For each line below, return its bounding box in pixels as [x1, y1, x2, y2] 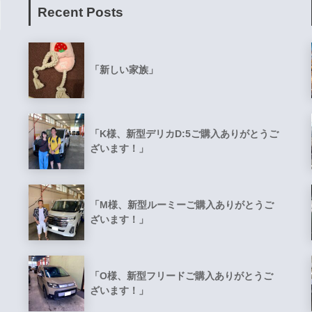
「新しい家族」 [89, 64, 158, 76]
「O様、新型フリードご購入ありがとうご [89, 270, 273, 282]
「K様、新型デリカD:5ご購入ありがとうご [89, 128, 279, 140]
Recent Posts [37, 4, 123, 19]
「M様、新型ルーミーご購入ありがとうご [89, 199, 274, 211]
